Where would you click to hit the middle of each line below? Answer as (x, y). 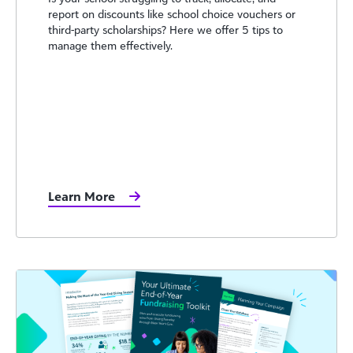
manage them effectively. (110, 46)
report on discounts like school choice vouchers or (172, 14)
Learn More (82, 196)
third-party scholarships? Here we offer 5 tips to (165, 30)
